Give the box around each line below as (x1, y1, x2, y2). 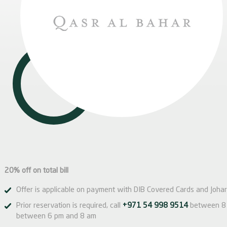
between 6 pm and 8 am (16, 213, 96, 220)
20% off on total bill (5, 167, 68, 175)
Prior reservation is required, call (16, 202, 123, 210)
